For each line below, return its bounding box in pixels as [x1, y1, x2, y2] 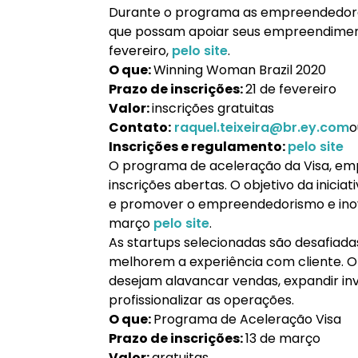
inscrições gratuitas [152, 99, 274, 117]
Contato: [109, 118, 171, 137]
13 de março [245, 329, 320, 348]
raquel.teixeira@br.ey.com [171, 118, 349, 137]
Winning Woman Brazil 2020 [153, 61, 326, 79]
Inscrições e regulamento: [109, 137, 288, 156]
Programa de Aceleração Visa [153, 310, 341, 328]
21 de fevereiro [245, 80, 336, 98]
